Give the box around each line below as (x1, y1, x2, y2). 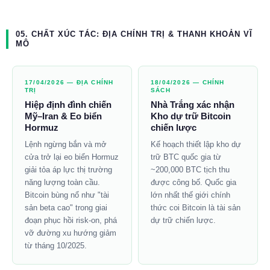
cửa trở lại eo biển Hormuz (25, 152, 119, 162)
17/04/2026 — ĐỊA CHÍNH (25, 79, 114, 86)
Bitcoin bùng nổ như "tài (25, 190, 109, 200)
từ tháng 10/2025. (25, 241, 87, 251)
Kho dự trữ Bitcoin (151, 111, 231, 122)
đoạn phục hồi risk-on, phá (25, 216, 117, 225)
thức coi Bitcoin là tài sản (151, 203, 240, 213)
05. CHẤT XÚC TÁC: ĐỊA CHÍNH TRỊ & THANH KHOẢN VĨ (16, 30, 253, 39)
